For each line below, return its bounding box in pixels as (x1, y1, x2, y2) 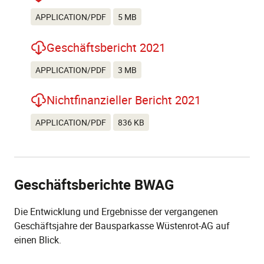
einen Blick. (14, 233, 61, 246)
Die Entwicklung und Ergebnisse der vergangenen (14, 204, 218, 218)
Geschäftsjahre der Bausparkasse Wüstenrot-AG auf (14, 219, 230, 232)
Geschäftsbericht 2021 (47, 39, 166, 55)
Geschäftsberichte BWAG (14, 174, 174, 194)
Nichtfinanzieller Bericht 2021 (47, 91, 201, 108)
